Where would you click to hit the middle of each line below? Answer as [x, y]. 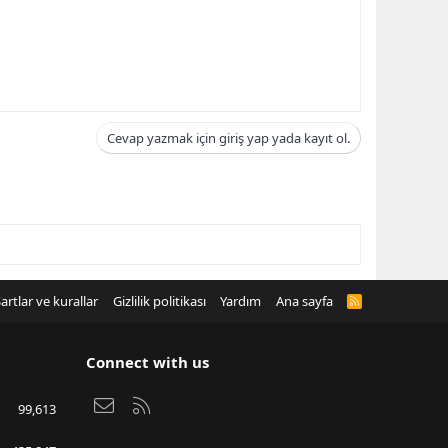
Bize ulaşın [149, 403]
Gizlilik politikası [159, 301]
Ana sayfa [304, 301]
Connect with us [147, 362]
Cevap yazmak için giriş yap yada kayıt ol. [228, 137]
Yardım [241, 301]
